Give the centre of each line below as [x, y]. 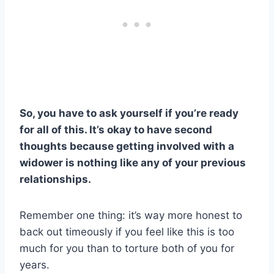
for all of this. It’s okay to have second [116, 129]
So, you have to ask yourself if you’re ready [129, 113]
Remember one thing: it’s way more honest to [131, 215]
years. [35, 265]
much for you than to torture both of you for [127, 248]
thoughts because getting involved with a [127, 146]
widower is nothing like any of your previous [133, 162]
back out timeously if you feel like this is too [127, 231]
